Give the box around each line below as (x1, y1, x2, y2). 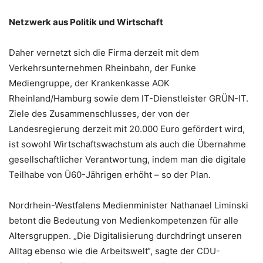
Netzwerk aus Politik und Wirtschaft (9, 16, 163, 28)
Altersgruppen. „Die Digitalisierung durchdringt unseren (9, 230, 242, 241)
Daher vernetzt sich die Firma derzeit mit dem (9, 46, 199, 58)
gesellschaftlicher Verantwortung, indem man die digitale (9, 153, 246, 165)
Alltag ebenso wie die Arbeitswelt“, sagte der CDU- (9, 245, 220, 257)
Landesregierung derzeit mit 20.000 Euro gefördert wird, (9, 123, 245, 134)
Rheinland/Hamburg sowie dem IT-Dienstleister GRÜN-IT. (9, 92, 248, 104)
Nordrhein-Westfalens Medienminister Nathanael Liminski (9, 199, 248, 211)
